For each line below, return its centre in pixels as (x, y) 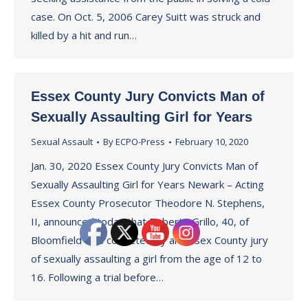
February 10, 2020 (212, 142)
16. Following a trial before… (97, 277)
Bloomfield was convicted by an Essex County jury (150, 240)
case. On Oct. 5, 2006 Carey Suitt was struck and (146, 16)
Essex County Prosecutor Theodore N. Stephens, (148, 203)
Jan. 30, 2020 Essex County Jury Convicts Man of (144, 166)
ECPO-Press (140, 142)
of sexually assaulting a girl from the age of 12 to (146, 258)
